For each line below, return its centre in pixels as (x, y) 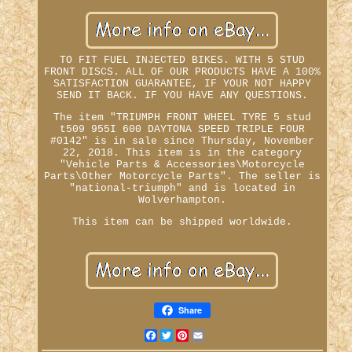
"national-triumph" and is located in (182, 188)
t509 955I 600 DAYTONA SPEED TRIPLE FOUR (182, 129)
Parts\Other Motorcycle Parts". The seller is (182, 176)
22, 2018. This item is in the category (182, 152)
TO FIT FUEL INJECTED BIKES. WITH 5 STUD (182, 60)
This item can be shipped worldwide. (182, 222)
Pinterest (216, 335)
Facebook (182, 335)
